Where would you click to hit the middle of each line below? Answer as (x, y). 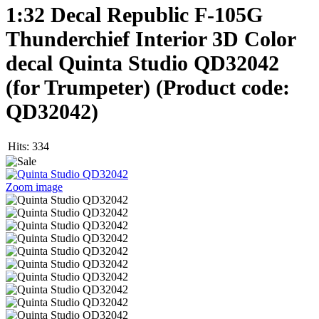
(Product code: (223, 87)
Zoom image (34, 187)
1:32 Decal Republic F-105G (134, 14)
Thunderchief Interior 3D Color (151, 38)
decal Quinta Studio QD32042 (142, 63)
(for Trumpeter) (81, 87)
